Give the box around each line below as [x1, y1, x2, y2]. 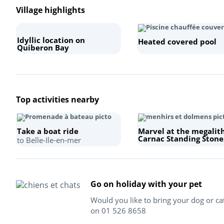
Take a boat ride [17, 125, 78, 136]
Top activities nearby [16, 93, 99, 105]
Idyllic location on [17, 34, 85, 45]
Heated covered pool [137, 36, 216, 46]
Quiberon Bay [17, 42, 69, 52]
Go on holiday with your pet [90, 178, 202, 189]
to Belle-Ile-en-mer [17, 134, 81, 145]
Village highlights [16, 4, 85, 15]
